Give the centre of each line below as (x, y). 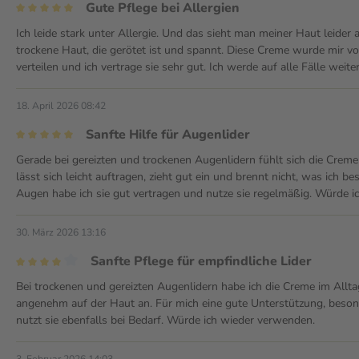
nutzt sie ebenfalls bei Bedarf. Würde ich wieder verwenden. (165, 320)
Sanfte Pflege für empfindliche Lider (201, 261)
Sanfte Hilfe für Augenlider (168, 134)
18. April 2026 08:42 (61, 105)
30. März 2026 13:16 (61, 232)
